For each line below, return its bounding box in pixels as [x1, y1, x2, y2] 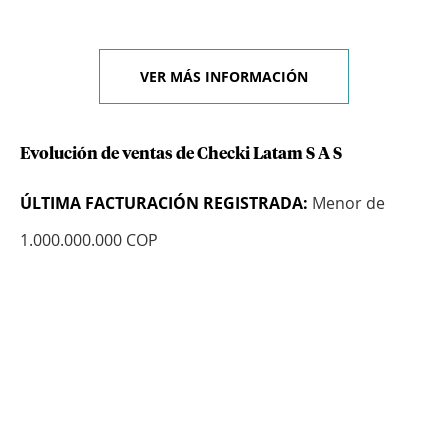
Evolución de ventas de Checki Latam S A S [20, 146, 342, 163]
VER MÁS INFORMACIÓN [140, 67, 308, 87]
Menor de [308, 192, 385, 215]
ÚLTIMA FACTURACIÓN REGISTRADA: [20, 192, 308, 215]
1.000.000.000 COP [20, 229, 158, 252]
